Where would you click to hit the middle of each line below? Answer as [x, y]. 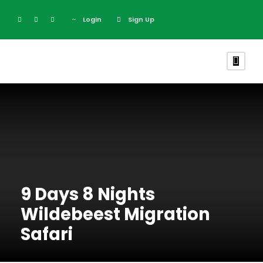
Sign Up [141, 19]
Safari [47, 234]
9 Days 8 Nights [88, 194]
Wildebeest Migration [115, 214]
